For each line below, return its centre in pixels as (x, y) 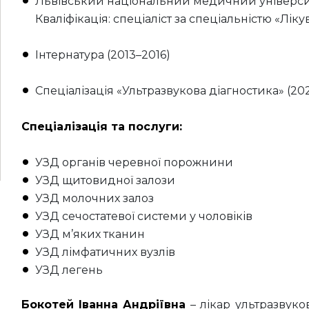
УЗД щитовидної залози (105, 180)
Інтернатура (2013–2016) (102, 55)
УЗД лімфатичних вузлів (105, 252)
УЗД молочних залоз (94, 198)
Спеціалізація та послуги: (101, 127)
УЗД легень (69, 270)
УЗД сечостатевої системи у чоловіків (143, 216)
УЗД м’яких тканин (90, 234)
